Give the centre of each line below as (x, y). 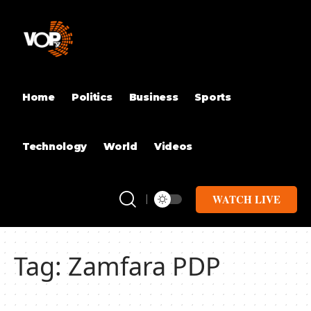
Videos (173, 146)
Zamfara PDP (144, 266)
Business (153, 97)
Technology (55, 146)
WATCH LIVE (246, 199)
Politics (92, 97)
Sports (213, 97)
